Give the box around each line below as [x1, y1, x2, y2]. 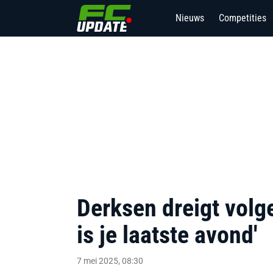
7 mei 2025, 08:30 [77, 256, 143, 266]
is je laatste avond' [77, 221, 257, 249]
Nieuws [175, 12, 204, 24]
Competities [219, 12, 266, 24]
